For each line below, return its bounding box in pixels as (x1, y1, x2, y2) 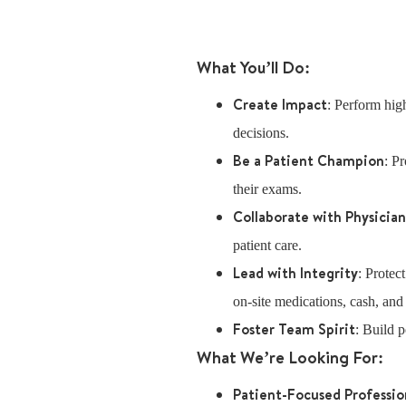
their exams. (233, 181, 302, 197)
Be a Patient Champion (233, 150, 384, 170)
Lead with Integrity (233, 263, 358, 283)
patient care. (233, 237, 302, 253)
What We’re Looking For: (197, 345, 383, 369)
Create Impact (233, 94, 327, 114)
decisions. (233, 125, 289, 140)
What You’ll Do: (197, 55, 310, 79)
